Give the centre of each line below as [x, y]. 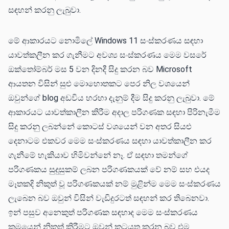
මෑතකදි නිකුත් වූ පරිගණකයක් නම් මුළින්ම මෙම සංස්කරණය [114, 184]
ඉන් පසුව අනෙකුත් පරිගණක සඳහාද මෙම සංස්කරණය [103, 213]
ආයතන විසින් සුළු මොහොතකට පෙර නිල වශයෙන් [99, 84]
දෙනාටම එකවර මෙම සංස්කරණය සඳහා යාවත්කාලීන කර [110, 141]
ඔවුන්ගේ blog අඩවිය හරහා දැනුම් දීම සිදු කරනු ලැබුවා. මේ [111, 98]
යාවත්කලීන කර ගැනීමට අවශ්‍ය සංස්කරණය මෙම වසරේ [107, 55]
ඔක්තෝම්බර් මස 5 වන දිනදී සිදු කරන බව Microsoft [100, 70]
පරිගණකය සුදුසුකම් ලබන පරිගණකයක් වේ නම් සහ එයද [109, 170]
